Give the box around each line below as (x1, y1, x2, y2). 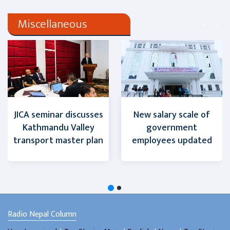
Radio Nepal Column (8, 207, 76, 221)
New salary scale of (133, 107, 210, 123)
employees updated (131, 132, 212, 148)
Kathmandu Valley (22, 120, 94, 136)
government (146, 120, 197, 136)
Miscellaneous (18, 14, 87, 34)
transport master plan (13, 132, 103, 148)
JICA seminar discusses (13, 107, 103, 123)
